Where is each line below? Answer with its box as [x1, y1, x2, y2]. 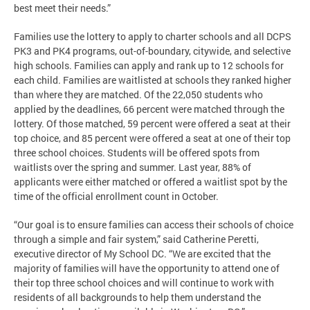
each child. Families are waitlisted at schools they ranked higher [14, 73, 291, 86]
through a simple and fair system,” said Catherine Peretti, [14, 232, 259, 246]
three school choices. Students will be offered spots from [14, 145, 259, 159]
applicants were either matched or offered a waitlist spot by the [14, 174, 287, 188]
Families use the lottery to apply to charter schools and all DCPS [14, 29, 291, 43]
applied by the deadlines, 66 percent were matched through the [14, 102, 284, 116]
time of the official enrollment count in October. [14, 189, 219, 203]
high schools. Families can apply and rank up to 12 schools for [14, 58, 284, 72]
